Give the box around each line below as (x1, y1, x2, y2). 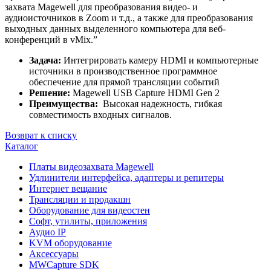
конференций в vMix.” (5, 34, 97, 45)
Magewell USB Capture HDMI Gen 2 (70, 88, 220, 99)
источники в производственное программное (29, 66, 217, 77)
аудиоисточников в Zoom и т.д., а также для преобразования (5, 13, 253, 24)
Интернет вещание (29, 183, 107, 194)
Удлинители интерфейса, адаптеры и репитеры (29, 172, 224, 183)
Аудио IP (29, 227, 66, 238)
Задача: (29, 55, 61, 66)
